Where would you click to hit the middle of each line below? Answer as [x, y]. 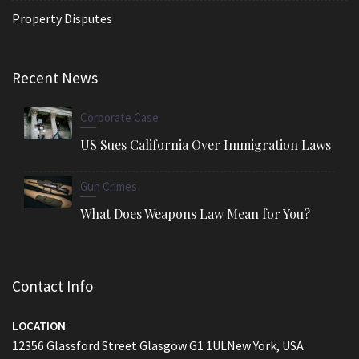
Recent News [55, 77]
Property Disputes [62, 18]
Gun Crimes [109, 186]
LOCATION [39, 325]
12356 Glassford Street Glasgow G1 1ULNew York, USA [158, 345]
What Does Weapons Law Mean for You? [195, 213]
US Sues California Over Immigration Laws [206, 144]
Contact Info [52, 286]
